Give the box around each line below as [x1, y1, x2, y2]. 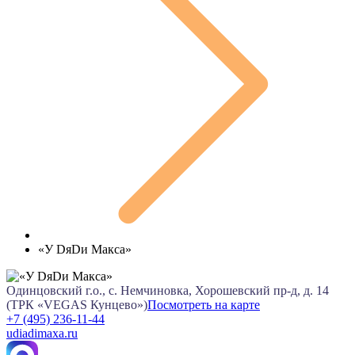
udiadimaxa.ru [6, 326, 78, 340]
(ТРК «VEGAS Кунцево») [6, 297, 147, 311]
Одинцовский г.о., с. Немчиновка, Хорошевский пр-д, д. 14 [6, 283, 329, 297]
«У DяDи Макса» [38, 242, 132, 256]
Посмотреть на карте [147, 297, 260, 311]
